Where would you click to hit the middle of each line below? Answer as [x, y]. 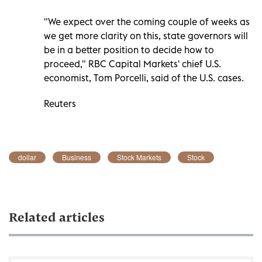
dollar [27, 157]
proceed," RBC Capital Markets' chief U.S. [132, 63]
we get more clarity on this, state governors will [146, 35]
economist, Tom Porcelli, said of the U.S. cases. [145, 77]
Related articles [57, 218]
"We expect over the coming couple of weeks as [147, 21]
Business [77, 157]
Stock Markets [139, 157]
